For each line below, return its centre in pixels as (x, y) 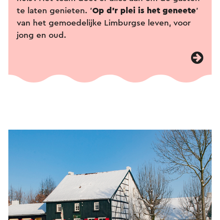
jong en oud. (41, 35)
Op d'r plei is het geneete (144, 11)
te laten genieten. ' (55, 11)
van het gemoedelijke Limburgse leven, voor (104, 23)
